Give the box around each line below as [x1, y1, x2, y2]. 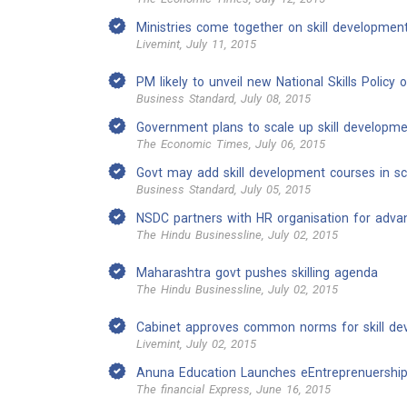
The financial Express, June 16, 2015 [136, 382, 331, 396]
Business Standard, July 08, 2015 [136, 92, 311, 105]
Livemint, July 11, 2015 [136, 37, 256, 51]
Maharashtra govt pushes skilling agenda [136, 265, 378, 280]
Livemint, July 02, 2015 [136, 337, 256, 351]
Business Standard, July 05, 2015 [136, 183, 311, 196]
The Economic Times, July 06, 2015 [136, 137, 325, 151]
